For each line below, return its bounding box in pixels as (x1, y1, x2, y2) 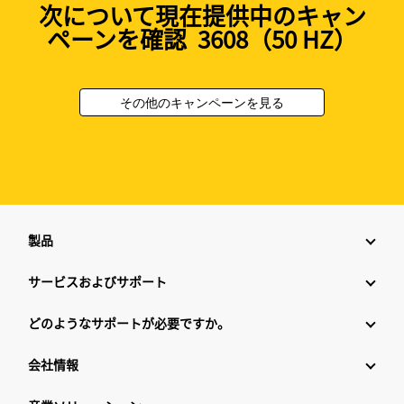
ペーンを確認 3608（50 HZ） (47, 22, 357, 56)
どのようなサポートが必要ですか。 (28, 314, 230, 333)
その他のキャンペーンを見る (120, 94, 284, 112)
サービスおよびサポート (28, 272, 167, 291)
